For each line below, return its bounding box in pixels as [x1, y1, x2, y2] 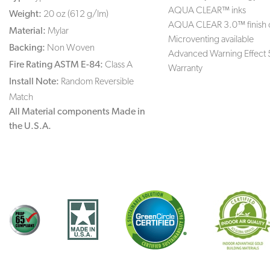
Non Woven [47, 41, 95, 53]
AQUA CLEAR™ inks [168, 4, 246, 16]
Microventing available [168, 33, 254, 45]
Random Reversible [61, 75, 134, 87]
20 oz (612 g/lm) [43, 7, 108, 19]
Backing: [9, 41, 45, 53]
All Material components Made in [9, 105, 145, 117]
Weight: [9, 7, 42, 19]
